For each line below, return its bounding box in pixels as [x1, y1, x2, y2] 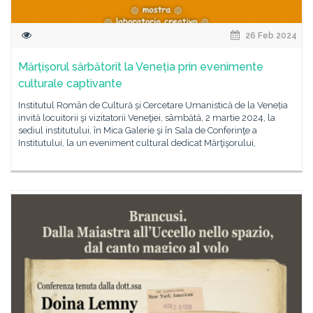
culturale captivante [18, 77, 122, 90]
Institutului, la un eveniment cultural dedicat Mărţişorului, [18, 138, 256, 148]
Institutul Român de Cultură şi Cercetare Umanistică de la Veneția [18, 100, 288, 110]
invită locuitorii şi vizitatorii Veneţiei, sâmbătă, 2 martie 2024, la [18, 112, 275, 123]
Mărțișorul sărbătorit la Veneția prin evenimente [18, 60, 263, 73]
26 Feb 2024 [243, 31, 297, 41]
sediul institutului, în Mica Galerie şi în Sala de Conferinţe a [18, 125, 257, 136]
